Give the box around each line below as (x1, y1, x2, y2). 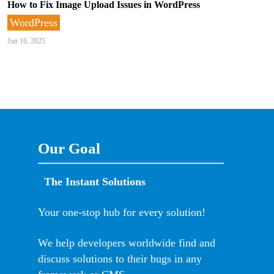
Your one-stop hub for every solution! (38, 206, 209, 219)
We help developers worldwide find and (38, 237, 215, 250)
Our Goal (38, 140, 100, 157)
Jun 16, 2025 (7, 37, 45, 46)
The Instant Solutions (44, 176, 146, 188)
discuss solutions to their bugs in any (38, 253, 202, 265)
